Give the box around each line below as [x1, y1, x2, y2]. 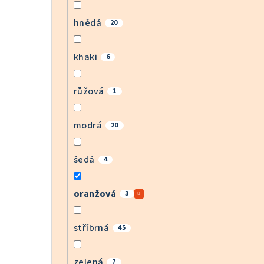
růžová [74, 84, 104, 98]
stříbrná [74, 221, 110, 235]
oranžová [74, 187, 117, 200]
